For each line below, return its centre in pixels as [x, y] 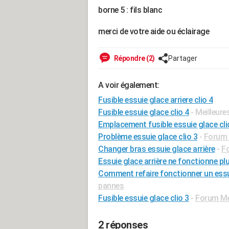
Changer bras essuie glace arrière [157, 149]
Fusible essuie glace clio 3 [144, 198]
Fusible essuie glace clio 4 [144, 112]
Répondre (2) [134, 58]
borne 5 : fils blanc [131, 10]
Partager [182, 58]
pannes [111, 186]
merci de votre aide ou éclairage [155, 31]
